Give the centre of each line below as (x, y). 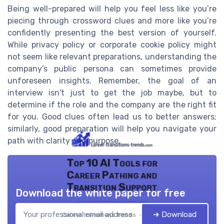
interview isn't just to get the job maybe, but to (112, 92)
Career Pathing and (112, 175)
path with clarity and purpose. (64, 140)
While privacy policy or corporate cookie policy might (112, 44)
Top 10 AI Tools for (112, 163)
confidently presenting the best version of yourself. (112, 32)
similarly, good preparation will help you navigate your (112, 128)
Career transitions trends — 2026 (112, 215)
